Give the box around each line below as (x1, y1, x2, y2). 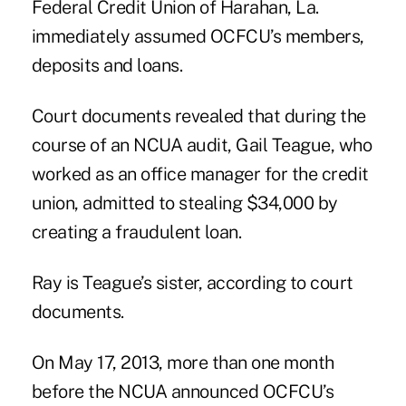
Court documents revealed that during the (31, 105, 366, 128)
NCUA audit (133, 134, 228, 157)
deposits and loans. (31, 54, 183, 77)
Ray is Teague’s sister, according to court (31, 272, 353, 295)
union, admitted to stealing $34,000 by (31, 192, 338, 215)
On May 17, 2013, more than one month (31, 352, 334, 374)
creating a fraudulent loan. (31, 221, 242, 244)
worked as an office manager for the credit (31, 163, 369, 186)
